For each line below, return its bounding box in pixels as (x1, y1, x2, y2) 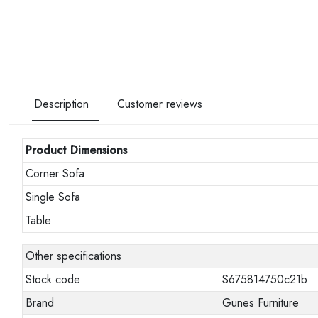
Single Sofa (26, 189, 81, 206)
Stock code (26, 271, 81, 288)
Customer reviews (117, 96, 202, 113)
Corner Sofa (26, 165, 85, 182)
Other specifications (26, 248, 122, 265)
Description (34, 96, 89, 113)
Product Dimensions (26, 142, 128, 159)
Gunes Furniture (222, 295, 300, 312)
